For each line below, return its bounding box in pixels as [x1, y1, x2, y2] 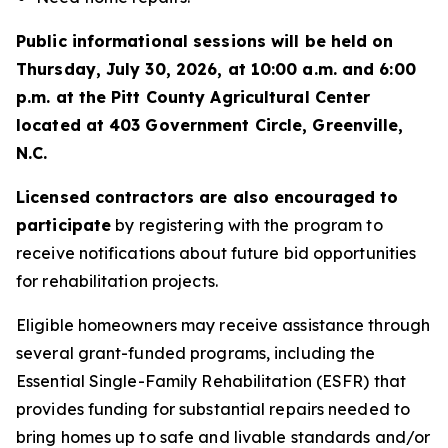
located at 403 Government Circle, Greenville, [16, 115, 404, 135]
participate [16, 215, 112, 235]
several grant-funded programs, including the [16, 343, 376, 363]
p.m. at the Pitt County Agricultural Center [16, 87, 371, 107]
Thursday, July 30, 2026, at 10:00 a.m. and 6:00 [16, 59, 416, 79]
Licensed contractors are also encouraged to [16, 187, 399, 207]
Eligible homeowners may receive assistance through [16, 315, 431, 335]
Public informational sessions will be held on [16, 31, 394, 51]
